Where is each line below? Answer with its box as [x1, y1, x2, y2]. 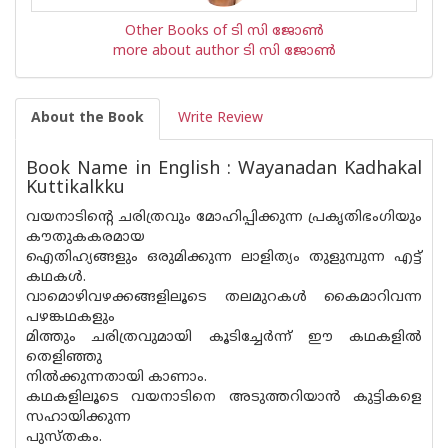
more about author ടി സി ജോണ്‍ [112, 43, 336, 60]
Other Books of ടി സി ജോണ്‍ [124, 23, 324, 40]
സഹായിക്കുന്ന [26, 409, 131, 426]
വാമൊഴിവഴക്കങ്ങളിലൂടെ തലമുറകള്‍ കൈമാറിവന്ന [26, 289, 422, 306]
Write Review [178, 110, 263, 127]
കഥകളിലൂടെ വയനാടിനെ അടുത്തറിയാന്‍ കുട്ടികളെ [26, 389, 422, 406]
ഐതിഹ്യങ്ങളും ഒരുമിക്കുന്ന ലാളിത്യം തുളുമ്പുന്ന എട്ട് [26, 249, 422, 266]
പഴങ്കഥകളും [26, 309, 115, 326]
